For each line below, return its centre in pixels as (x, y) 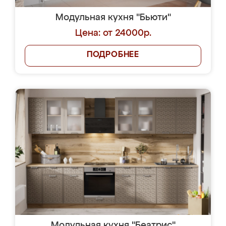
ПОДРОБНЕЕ (113, 55)
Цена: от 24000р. (113, 33)
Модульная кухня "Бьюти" (113, 18)
